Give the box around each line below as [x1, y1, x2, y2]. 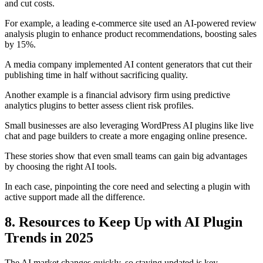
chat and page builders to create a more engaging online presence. [5, 130, 247, 141]
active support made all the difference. [5, 191, 145, 202]
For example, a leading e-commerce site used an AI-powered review [5, 18, 257, 28]
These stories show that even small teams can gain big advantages [5, 150, 247, 161]
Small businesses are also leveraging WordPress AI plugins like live [5, 120, 254, 130]
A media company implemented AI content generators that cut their [5, 59, 252, 69]
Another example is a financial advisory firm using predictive [5, 89, 230, 100]
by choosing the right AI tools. [5, 161, 117, 171]
